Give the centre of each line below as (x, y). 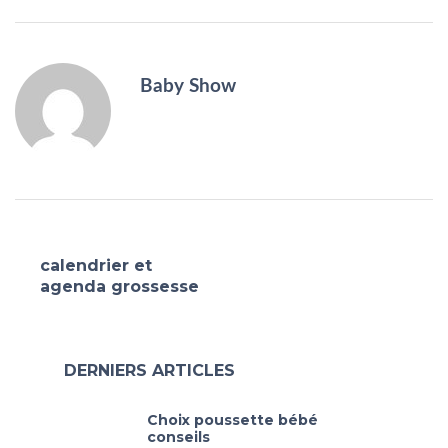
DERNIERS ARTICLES (149, 370)
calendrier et (96, 265)
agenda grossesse (119, 286)
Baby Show (188, 86)
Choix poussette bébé (232, 420)
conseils (178, 437)
